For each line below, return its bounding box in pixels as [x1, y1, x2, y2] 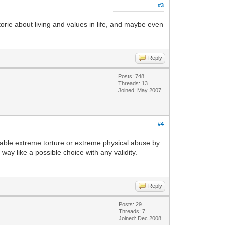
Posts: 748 [118, 73, 145, 79]
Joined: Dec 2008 [119, 215, 162, 221]
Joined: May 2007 [118, 87, 162, 93]
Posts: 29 [119, 201, 142, 207]
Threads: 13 [118, 80, 148, 86]
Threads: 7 [119, 208, 146, 214]
